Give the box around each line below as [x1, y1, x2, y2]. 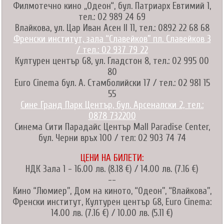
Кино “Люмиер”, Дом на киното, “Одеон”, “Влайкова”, [12, 185, 211, 197]
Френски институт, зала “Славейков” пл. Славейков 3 [13, 33, 211, 45]
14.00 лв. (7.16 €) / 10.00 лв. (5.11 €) [51, 207, 173, 219]
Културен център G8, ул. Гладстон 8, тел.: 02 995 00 [15, 55, 209, 67]
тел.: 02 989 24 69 [78, 11, 145, 23]
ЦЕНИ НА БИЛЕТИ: [80, 152, 143, 164]
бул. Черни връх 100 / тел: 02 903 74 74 [38, 132, 186, 144]
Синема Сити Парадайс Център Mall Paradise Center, [14, 121, 210, 133]
